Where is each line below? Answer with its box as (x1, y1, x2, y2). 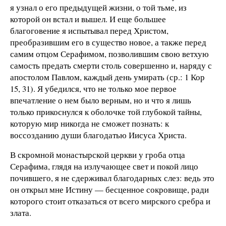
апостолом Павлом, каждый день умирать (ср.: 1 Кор (10, 71, 205, 83)
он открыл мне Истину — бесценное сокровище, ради (10, 184, 209, 196)
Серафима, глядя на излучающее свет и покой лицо (10, 160, 198, 173)
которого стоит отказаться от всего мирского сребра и (10, 195, 210, 207)
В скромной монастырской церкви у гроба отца (10, 149, 185, 161)
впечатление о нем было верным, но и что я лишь (10, 94, 191, 106)
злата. (10, 207, 31, 219)
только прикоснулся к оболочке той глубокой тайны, (10, 105, 202, 118)
